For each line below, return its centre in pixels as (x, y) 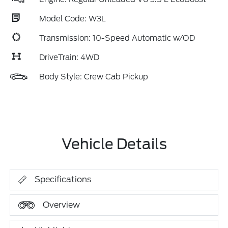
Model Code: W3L (73, 19)
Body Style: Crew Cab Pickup (94, 77)
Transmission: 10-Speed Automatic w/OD (117, 38)
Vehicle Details (114, 144)
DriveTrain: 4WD (69, 58)
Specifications (63, 179)
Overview (62, 205)
